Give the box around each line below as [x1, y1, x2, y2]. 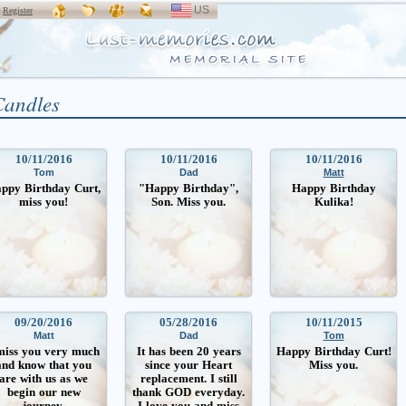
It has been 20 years [136, 344, 241, 358]
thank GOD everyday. [132, 385, 245, 399]
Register [3, 5, 33, 15]
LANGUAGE [217, 24, 278, 37]
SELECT [227, 4, 269, 16]
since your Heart [145, 358, 232, 372]
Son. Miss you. [151, 195, 226, 208]
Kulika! [314, 195, 353, 208]
